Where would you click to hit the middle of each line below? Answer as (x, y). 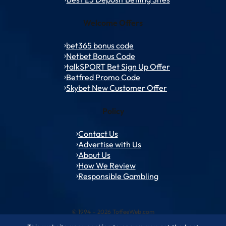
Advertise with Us (109, 145)
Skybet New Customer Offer (117, 88)
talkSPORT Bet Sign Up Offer (118, 67)
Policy (113, 111)
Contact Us (98, 134)
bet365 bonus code (100, 46)
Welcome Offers (113, 23)
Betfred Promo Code (103, 77)
